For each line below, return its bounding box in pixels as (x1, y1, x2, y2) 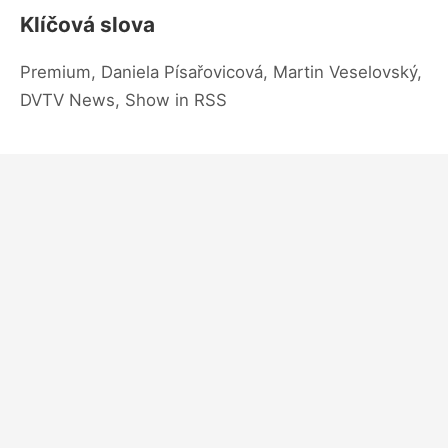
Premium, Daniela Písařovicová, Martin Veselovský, (20, 61, 422, 82)
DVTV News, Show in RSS (20, 89, 227, 110)
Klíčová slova (20, 11, 155, 37)
